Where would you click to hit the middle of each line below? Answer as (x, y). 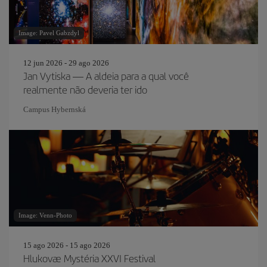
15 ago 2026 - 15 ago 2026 (67, 245)
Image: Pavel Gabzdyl (49, 33)
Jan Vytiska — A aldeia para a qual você (106, 76)
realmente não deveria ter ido (85, 89)
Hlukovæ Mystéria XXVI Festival (89, 258)
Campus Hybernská (55, 109)
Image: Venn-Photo (45, 215)
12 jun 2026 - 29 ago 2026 (66, 63)
